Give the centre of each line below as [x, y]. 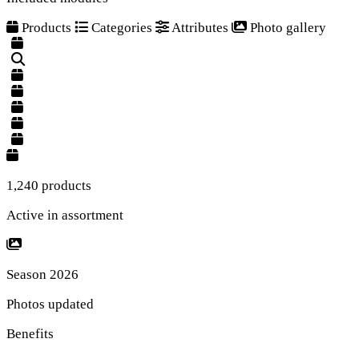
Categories [122, 27]
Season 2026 [42, 274]
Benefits [30, 333]
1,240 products [49, 185]
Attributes [200, 27]
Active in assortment [65, 215]
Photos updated [50, 304]
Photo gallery [286, 27]
